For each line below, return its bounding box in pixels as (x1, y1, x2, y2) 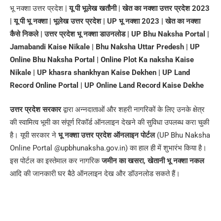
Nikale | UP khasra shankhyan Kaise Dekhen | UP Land (10, 68, 190, 77)
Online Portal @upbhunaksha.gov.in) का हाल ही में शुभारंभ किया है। (10, 144, 207, 153)
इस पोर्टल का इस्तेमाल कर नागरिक (10, 156, 102, 166)
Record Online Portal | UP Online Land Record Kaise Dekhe (10, 80, 204, 90)
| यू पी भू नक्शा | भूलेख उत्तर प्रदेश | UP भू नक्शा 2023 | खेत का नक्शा (10, 16, 200, 26)
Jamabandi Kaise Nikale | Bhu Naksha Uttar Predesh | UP (10, 42, 200, 51)
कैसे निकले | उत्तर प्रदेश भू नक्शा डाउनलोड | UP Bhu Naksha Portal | (10, 29, 209, 38)
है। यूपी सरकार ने (10, 131, 58, 140)
